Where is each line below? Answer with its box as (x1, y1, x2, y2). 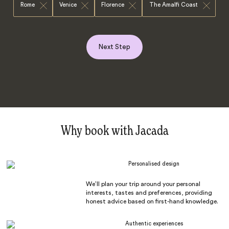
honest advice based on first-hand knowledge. (85, 198, 218, 205)
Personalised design (128, 161, 180, 167)
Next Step (99, 43, 130, 50)
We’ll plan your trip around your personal (85, 181, 200, 188)
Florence (101, 2, 125, 8)
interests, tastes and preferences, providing (85, 190, 212, 196)
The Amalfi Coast (149, 2, 198, 8)
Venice (59, 2, 77, 8)
